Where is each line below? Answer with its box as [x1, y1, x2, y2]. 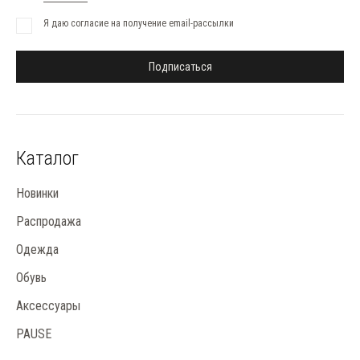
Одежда [16, 242, 59, 257]
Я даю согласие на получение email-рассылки [43, 18, 234, 29]
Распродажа [16, 214, 81, 229]
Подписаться [148, 60, 212, 73]
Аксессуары [16, 298, 80, 313]
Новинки [16, 186, 59, 201]
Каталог [16, 147, 79, 170]
